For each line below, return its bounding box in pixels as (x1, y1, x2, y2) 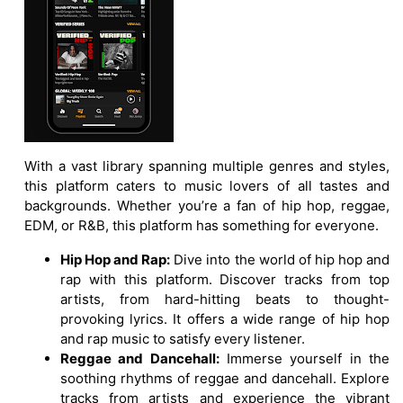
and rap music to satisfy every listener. (60, 329, 305, 347)
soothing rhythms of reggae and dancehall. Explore (60, 369, 390, 387)
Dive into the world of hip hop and (170, 250, 390, 268)
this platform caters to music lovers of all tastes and (24, 176, 390, 194)
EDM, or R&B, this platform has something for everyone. (24, 216, 379, 234)
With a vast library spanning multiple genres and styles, (24, 157, 390, 175)
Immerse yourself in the (219, 349, 390, 367)
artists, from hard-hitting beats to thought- (60, 290, 390, 308)
